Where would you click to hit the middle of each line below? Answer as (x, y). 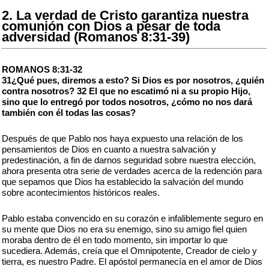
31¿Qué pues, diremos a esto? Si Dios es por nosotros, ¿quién (133, 80)
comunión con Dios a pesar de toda (111, 26)
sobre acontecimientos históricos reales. (81, 192)
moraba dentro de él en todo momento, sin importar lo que (115, 240)
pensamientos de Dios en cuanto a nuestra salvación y (109, 149)
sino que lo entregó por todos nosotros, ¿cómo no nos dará (127, 102)
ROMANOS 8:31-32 (42, 69)
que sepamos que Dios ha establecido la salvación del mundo (122, 182)
